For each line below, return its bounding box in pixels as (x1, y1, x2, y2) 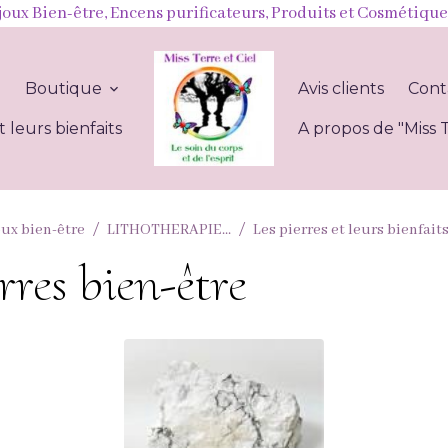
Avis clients (298, 78, 385, 98)
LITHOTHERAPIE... (107, 221, 232, 240)
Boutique (24, 78, 106, 98)
